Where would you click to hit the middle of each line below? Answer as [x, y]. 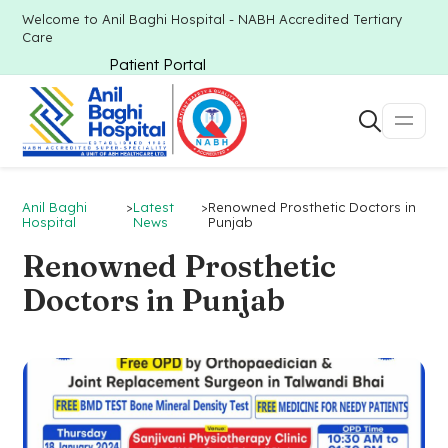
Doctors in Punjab [154, 300]
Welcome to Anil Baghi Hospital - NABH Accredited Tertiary [212, 19]
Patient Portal [157, 64]
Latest [154, 207]
